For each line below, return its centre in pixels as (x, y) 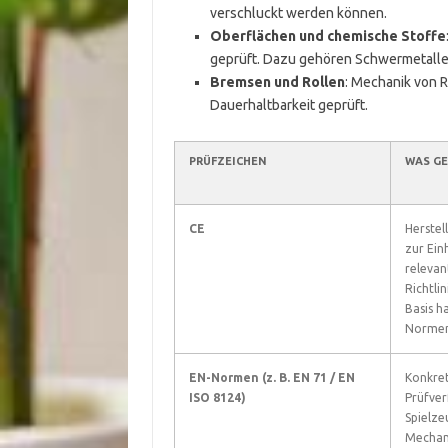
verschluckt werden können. (298, 13)
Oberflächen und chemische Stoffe (327, 36)
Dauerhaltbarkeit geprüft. (288, 105)
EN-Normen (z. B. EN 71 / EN (271, 377)
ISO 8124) (217, 397)
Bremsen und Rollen (277, 82)
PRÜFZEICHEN (227, 161)
